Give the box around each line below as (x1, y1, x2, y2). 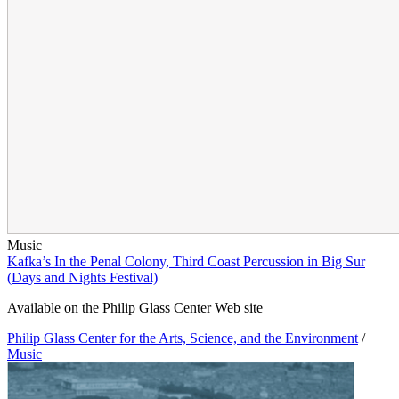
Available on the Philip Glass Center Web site (7, 300, 263, 316)
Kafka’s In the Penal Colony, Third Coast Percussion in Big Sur (7, 254, 365, 270)
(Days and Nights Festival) (7, 270, 158, 286)
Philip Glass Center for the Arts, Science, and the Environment (7, 330, 358, 346)
